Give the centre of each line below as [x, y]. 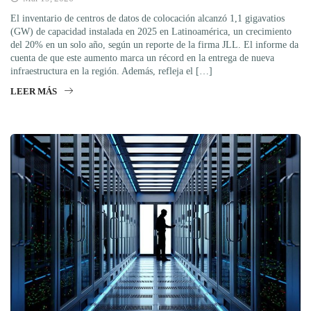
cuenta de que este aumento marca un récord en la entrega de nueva [142, 58]
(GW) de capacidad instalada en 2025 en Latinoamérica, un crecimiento [151, 32]
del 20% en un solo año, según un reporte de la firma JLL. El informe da [154, 45]
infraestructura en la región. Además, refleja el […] [111, 72]
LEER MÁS [34, 92]
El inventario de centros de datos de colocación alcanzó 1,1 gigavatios [148, 19]
